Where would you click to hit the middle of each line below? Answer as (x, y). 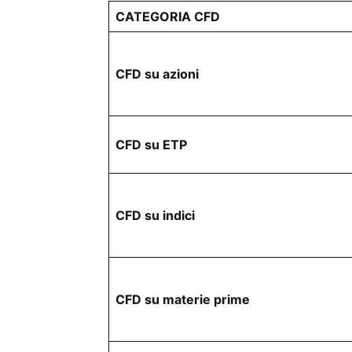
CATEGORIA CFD (168, 16)
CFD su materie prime (183, 299)
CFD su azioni (157, 74)
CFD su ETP (151, 145)
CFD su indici (155, 215)
